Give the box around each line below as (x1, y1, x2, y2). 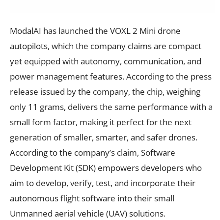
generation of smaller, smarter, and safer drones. (10, 131, 197, 143)
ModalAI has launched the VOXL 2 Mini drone (10, 25, 181, 36)
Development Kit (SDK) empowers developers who (10, 162, 202, 173)
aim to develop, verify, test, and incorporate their (10, 177, 195, 189)
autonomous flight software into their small (10, 192, 174, 204)
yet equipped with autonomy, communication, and (10, 55, 201, 67)
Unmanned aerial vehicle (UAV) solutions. (10, 207, 165, 219)
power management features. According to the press (10, 70, 212, 82)
